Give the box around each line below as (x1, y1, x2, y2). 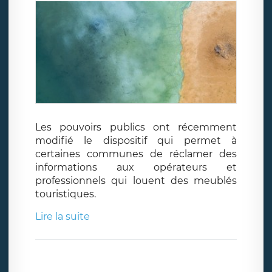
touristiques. (35, 188, 96, 200)
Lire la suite (35, 210, 90, 222)
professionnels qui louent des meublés (35, 174, 237, 186)
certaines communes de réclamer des (35, 148, 237, 160)
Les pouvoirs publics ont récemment (35, 121, 237, 133)
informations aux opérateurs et (35, 161, 237, 173)
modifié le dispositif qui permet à (35, 134, 237, 146)
